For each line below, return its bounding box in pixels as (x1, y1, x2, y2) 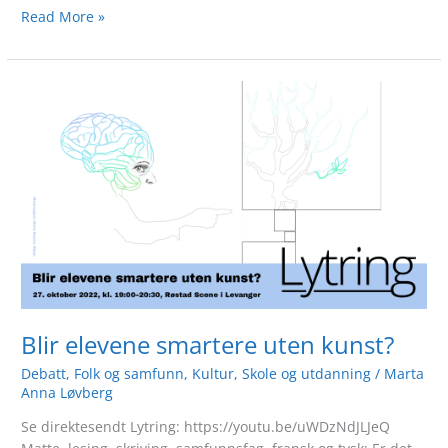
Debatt (21, 364, 67, 384)
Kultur (192, 364, 235, 384)
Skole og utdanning (242, 364, 372, 384)
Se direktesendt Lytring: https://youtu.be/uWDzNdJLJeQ (21, 416, 391, 436)
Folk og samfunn (74, 364, 185, 384)
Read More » (21, 6, 106, 26)
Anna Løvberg (21, 383, 114, 403)
